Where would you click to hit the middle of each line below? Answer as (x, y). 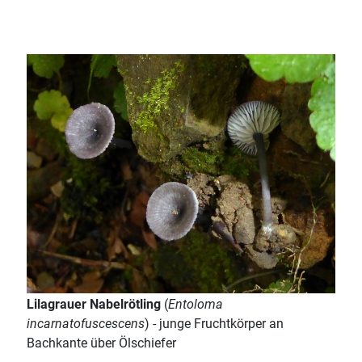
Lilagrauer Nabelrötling (94, 304)
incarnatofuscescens (86, 324)
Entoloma (196, 304)
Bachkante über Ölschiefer (101, 343)
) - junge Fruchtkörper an (214, 324)
